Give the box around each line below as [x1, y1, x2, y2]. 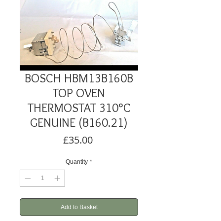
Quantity [66, 158, 88, 165]
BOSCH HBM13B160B [25, 71, 133, 85]
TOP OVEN [53, 85, 105, 100]
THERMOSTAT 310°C [27, 100, 131, 115]
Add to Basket [60, 204, 98, 211]
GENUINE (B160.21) [30, 115, 128, 130]
